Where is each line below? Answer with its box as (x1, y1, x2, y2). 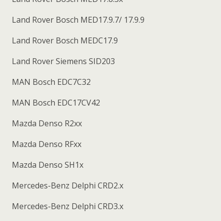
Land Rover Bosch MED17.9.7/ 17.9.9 (10, 14, 145, 25)
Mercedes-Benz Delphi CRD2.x (10, 180, 123, 191)
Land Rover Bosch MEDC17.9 (10, 35, 118, 46)
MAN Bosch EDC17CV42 (10, 97, 100, 108)
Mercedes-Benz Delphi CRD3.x (10, 200, 123, 212)
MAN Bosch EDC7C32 (10, 76, 91, 87)
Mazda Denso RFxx (10, 138, 81, 149)
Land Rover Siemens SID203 (10, 55, 115, 67)
